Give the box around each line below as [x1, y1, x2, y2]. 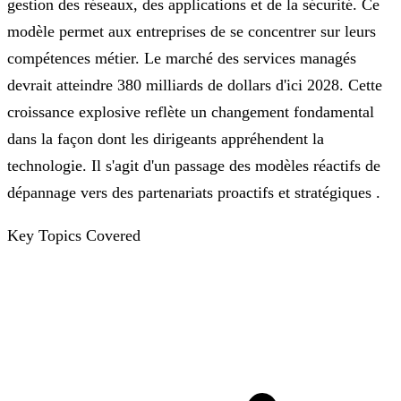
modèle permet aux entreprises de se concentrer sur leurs [7, 21, 376, 40]
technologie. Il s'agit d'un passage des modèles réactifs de [7, 156, 380, 175]
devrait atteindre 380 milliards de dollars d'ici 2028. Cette [7, 75, 382, 94]
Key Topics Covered [7, 226, 141, 244]
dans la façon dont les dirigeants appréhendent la [7, 129, 324, 148]
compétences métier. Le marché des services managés [7, 48, 356, 67]
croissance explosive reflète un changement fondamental [7, 102, 374, 121]
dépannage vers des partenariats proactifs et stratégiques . [7, 183, 380, 201]
